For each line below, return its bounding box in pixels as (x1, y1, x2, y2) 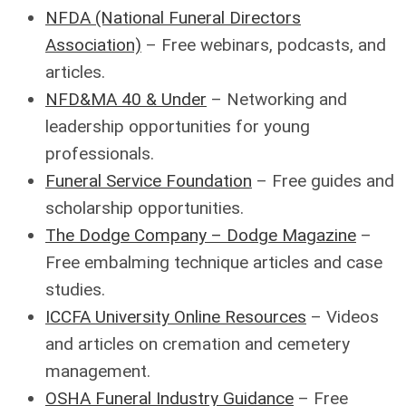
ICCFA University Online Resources (45, 306, 306, 327)
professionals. (45, 143, 159, 164)
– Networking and (207, 89, 347, 110)
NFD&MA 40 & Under (45, 89, 207, 110)
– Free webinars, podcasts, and (141, 34, 386, 55)
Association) (45, 34, 141, 55)
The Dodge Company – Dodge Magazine (45, 225, 356, 246)
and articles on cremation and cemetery (45, 333, 350, 354)
